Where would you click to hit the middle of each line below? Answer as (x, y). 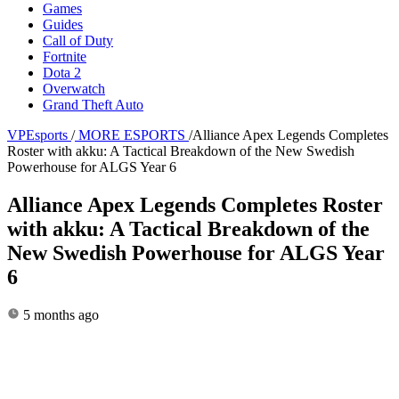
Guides (63, 24)
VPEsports (37, 134)
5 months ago (59, 314)
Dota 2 (62, 72)
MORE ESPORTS (132, 134)
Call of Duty (78, 40)
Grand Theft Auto (93, 104)
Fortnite (65, 56)
